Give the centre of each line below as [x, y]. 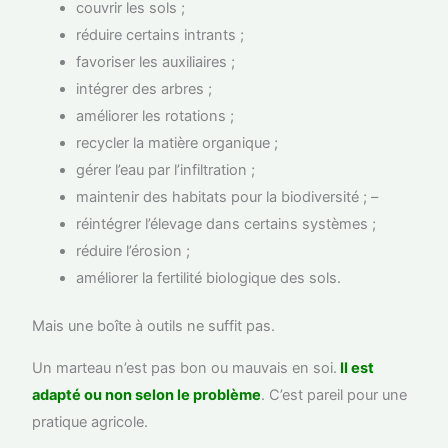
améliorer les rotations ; [155, 115]
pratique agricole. [90, 422]
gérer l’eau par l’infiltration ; [166, 169]
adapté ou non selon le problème [147, 395]
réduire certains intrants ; [160, 34]
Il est [356, 368]
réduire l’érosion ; [133, 250]
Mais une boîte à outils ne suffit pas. [154, 326]
